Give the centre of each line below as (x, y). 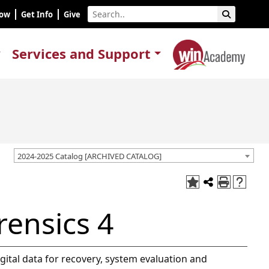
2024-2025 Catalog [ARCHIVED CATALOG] (89, 156)
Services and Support (82, 53)
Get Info (37, 14)
